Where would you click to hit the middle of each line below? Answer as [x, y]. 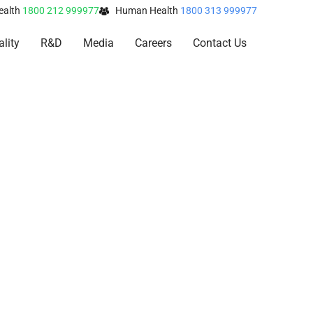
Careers [153, 43]
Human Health [147, 10]
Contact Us [219, 43]
